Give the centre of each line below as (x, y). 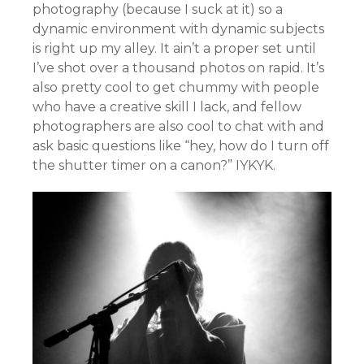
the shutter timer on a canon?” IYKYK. (154, 166)
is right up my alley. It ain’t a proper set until (174, 49)
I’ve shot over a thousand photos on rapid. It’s (178, 68)
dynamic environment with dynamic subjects (178, 29)
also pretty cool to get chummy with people (176, 88)
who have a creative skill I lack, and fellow (167, 107)
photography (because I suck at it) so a (158, 10)
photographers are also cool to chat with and (178, 127)
